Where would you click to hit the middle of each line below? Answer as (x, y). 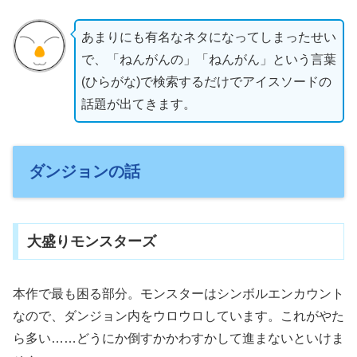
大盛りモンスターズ (91, 242)
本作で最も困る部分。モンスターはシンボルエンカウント (178, 294)
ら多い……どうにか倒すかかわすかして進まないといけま (178, 339)
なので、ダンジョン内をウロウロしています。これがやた (178, 316)
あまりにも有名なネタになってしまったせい (208, 37)
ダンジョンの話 (84, 171)
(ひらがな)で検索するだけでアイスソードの (206, 82)
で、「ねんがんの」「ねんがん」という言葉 (208, 60)
